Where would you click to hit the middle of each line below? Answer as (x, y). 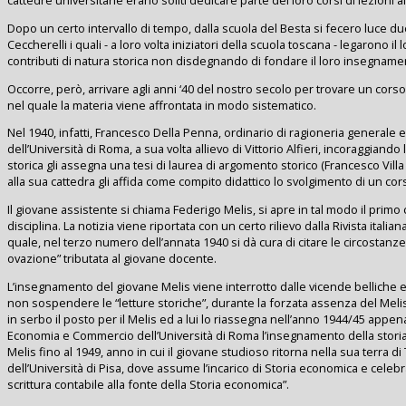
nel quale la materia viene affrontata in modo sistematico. (162, 105)
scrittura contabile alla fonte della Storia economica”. (148, 385)
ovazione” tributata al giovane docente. (112, 259)
